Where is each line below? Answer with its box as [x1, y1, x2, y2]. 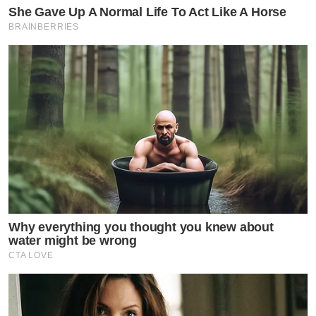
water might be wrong [8, 233, 138, 248]
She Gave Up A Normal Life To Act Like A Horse [8, 5, 286, 20]
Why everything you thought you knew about [8, 220, 274, 235]
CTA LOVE [8, 250, 54, 261]
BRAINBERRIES [8, 22, 80, 32]
